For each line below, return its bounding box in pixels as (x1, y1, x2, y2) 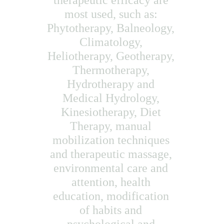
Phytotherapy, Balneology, (47, 21, 177, 34)
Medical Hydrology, (62, 91, 162, 104)
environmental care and (53, 161, 171, 174)
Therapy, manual (70, 119, 154, 132)
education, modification (52, 189, 172, 202)
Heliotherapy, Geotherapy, (47, 49, 177, 62)
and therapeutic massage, (49, 147, 175, 160)
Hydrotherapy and (67, 77, 157, 90)
